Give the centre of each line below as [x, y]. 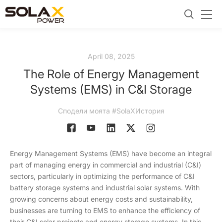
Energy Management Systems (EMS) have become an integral [111, 153]
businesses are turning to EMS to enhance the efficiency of [105, 210]
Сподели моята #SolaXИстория [111, 111]
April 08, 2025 [111, 56]
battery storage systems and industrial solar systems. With [105, 188]
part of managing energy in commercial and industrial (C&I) [106, 165]
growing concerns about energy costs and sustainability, [101, 199]
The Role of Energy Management [111, 74]
